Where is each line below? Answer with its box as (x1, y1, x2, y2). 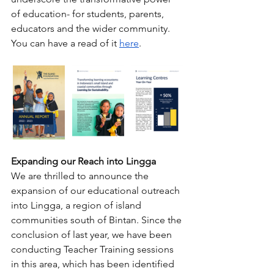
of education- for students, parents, (11, 8, 166, 20)
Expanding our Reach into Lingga (11, 155, 156, 168)
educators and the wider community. (11, 23, 172, 34)
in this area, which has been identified (11, 258, 177, 270)
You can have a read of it (11, 37, 119, 49)
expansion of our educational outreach (11, 185, 182, 197)
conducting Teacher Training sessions (11, 243, 176, 256)
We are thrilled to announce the (11, 170, 151, 182)
